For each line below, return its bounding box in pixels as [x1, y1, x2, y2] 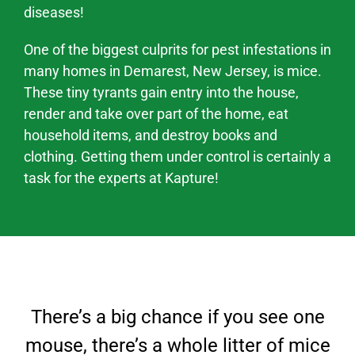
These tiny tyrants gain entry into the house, [24, 84, 299, 101]
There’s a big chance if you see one [30, 306, 325, 328]
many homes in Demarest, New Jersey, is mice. [24, 63, 322, 79]
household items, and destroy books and [24, 127, 277, 143]
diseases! [24, 4, 84, 21]
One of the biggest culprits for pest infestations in [24, 41, 331, 58]
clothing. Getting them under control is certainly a [24, 148, 331, 165]
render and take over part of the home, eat [24, 105, 288, 122]
